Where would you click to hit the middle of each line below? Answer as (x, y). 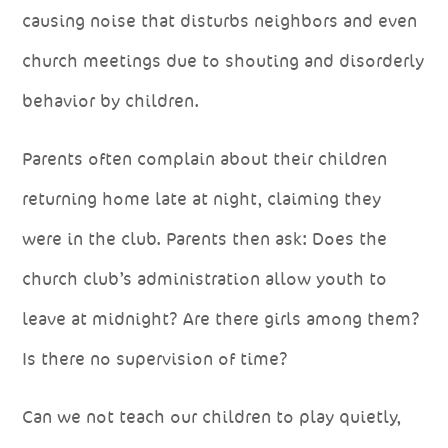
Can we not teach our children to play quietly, (212, 416)
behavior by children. (111, 100)
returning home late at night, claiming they (202, 198)
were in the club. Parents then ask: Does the (205, 238)
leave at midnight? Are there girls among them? (221, 318)
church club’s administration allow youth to (205, 278)
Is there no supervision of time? (155, 358)
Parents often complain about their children (205, 158)
